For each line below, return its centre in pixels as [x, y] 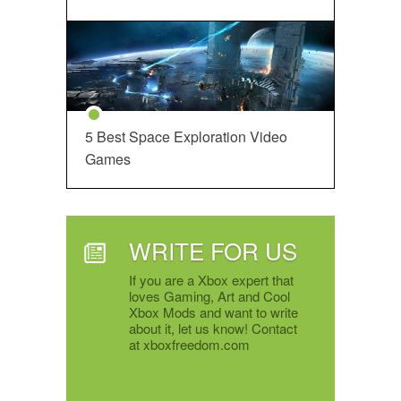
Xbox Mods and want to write [213, 312]
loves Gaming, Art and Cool [209, 296]
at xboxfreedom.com [189, 344]
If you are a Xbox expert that [211, 280]
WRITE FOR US [213, 250]
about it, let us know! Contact [213, 328]
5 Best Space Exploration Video [186, 137]
